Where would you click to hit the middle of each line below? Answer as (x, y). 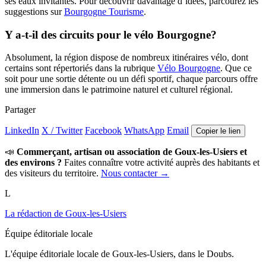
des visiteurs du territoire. (53, 173)
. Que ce (236, 68)
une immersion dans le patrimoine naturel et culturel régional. (119, 90)
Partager (20, 110)
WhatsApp (144, 131)
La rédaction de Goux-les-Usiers (66, 214)
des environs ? (33, 163)
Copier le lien (218, 131)
